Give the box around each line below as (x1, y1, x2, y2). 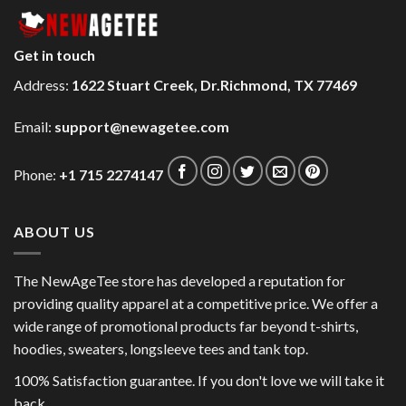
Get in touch (14, 45, 95, 63)
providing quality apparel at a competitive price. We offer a (14, 295, 378, 313)
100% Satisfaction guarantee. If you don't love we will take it (14, 371, 384, 389)
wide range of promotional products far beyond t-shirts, (14, 317, 358, 335)
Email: (14, 117, 54, 135)
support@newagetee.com (54, 117, 229, 135)
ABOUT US (14, 222, 95, 240)
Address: (14, 75, 72, 93)
